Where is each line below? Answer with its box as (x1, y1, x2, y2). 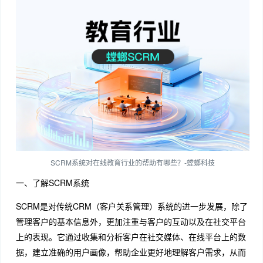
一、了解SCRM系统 (15, 177, 89, 189)
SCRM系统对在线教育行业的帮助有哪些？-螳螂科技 (50, 157, 215, 168)
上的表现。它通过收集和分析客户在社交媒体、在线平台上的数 (15, 231, 246, 243)
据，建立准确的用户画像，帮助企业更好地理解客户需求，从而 (15, 246, 246, 258)
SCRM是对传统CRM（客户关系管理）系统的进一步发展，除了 (15, 200, 248, 213)
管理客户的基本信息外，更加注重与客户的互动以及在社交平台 (15, 215, 246, 228)
